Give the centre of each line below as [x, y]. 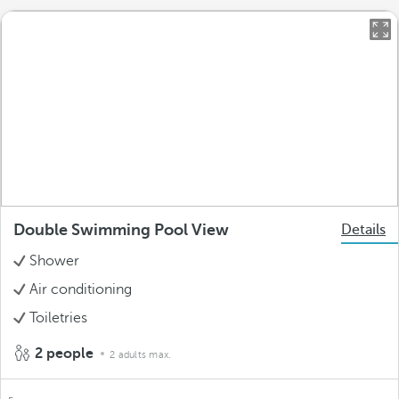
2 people [64, 354]
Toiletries [58, 318]
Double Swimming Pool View [121, 230]
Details [363, 230]
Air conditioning [81, 289]
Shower [54, 261]
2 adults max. [141, 355]
